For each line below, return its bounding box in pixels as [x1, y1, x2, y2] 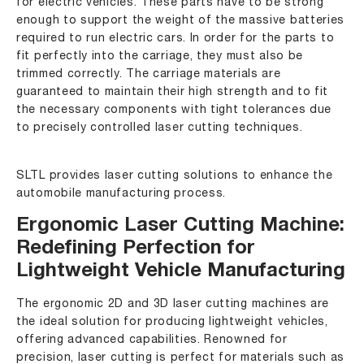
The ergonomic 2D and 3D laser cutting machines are [16, 299, 330, 310]
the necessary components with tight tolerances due [16, 105, 332, 116]
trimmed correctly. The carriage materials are [16, 69, 281, 80]
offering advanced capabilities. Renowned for [16, 335, 288, 346]
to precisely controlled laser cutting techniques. [16, 123, 303, 134]
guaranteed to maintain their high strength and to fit [16, 87, 329, 98]
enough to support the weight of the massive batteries [16, 15, 345, 27]
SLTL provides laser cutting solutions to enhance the [16, 171, 333, 182]
